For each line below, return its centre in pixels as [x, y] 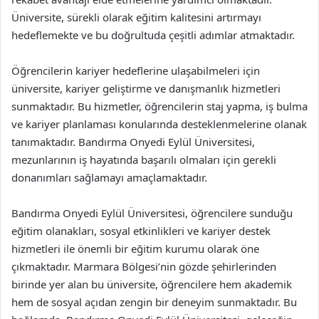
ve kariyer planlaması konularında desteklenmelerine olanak [159, 124]
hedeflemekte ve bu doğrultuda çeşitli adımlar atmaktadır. [153, 35]
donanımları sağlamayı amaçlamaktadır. [109, 177]
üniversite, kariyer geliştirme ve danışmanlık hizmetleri [146, 88]
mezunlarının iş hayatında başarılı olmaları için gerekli [144, 159]
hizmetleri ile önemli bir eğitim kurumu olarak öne [135, 248]
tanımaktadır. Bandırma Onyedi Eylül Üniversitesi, [133, 141]
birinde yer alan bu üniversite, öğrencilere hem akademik [152, 284]
